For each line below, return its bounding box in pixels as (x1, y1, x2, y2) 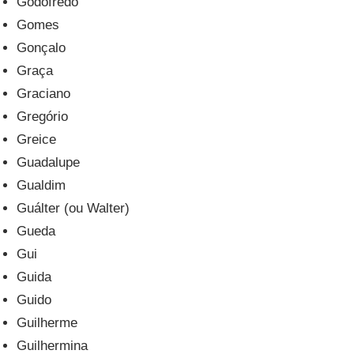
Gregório (17, 108, 69, 124)
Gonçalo (17, 40, 66, 55)
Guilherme (17, 314, 78, 330)
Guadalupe (17, 154, 81, 170)
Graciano (17, 85, 71, 101)
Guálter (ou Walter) (17, 200, 130, 216)
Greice (17, 131, 57, 147)
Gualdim (17, 177, 66, 193)
